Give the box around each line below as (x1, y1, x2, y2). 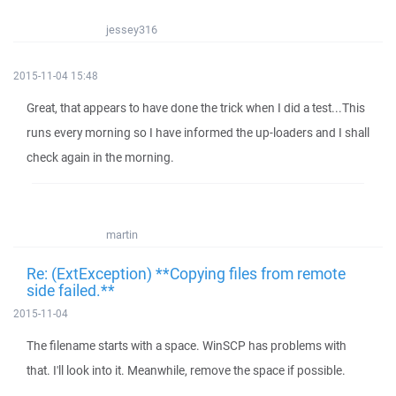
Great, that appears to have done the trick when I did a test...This (27, 100, 365, 116)
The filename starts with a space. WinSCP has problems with (27, 338, 346, 354)
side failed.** (27, 279, 115, 301)
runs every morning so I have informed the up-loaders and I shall (27, 125, 369, 141)
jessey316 (106, 22, 157, 37)
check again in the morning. (27, 149, 174, 165)
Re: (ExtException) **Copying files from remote (27, 263, 346, 284)
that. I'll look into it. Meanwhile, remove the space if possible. (27, 362, 346, 378)
